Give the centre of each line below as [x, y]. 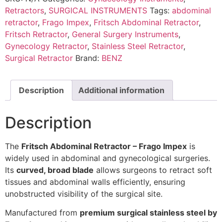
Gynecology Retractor [46, 46]
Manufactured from [42, 213]
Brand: [88, 58]
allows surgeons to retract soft [153, 170]
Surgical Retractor [39, 58]
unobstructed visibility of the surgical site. [84, 194]
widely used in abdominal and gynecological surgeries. [108, 158]
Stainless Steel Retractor [138, 46]
